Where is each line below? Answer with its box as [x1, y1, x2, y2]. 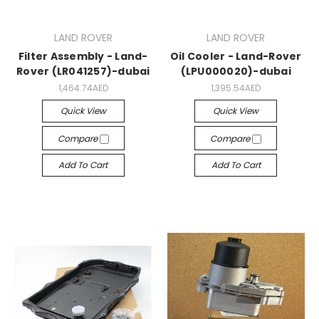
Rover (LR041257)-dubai [16, 64, 150, 79]
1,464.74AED [58, 82, 108, 94]
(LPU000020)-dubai [180, 64, 291, 79]
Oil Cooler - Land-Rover [169, 49, 302, 64]
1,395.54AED [211, 82, 261, 94]
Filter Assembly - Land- [18, 49, 148, 64]
